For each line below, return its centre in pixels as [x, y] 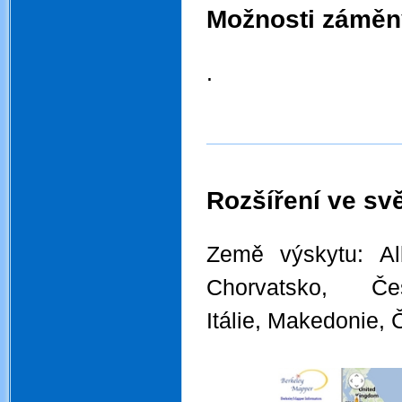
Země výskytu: [293, 254]
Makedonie [323, 321]
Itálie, [237, 321]
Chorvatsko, [289, 288]
